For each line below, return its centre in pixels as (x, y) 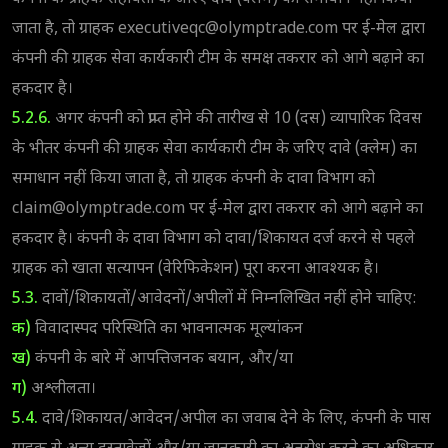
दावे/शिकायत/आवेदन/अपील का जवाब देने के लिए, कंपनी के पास (234, 419)
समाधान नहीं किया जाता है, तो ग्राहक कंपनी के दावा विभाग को (193, 179)
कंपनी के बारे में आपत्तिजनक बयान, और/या (162, 359)
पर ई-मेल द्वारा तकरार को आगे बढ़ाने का (304, 209)
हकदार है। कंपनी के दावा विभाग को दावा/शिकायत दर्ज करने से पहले (213, 239)
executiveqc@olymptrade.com (228, 29)
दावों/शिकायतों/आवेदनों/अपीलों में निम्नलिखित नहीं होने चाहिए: (227, 299)
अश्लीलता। (61, 389)
